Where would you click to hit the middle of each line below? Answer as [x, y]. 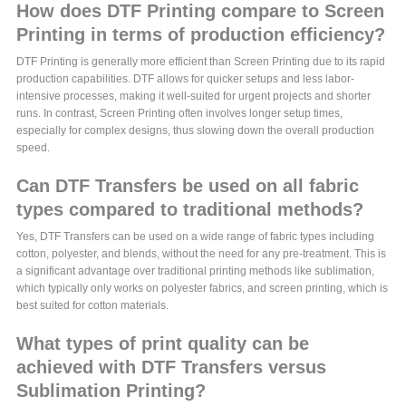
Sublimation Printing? [111, 391]
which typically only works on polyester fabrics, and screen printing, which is [203, 289]
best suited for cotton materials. [93, 306]
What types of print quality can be [163, 344]
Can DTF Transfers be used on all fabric [188, 186]
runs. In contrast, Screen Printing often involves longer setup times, [180, 114]
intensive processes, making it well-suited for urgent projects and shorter [194, 97]
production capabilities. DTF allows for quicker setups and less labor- [186, 79]
